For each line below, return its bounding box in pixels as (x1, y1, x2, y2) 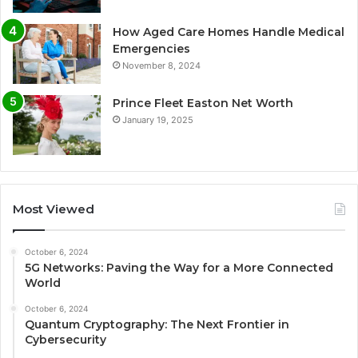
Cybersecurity (25, 332, 106, 347)
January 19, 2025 (122, 113, 193, 125)
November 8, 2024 (122, 59, 201, 71)
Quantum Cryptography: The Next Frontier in (25, 316, 289, 332)
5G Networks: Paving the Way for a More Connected (25, 260, 333, 275)
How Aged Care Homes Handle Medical (113, 24, 344, 39)
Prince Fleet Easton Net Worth (113, 95, 293, 110)
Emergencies (113, 41, 190, 56)
